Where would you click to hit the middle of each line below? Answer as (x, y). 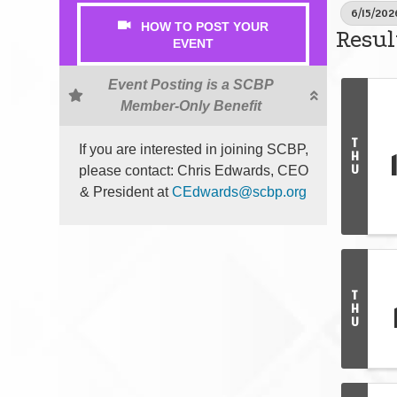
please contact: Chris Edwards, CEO (193, 170)
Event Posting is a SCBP (191, 84)
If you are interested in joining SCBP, (193, 149)
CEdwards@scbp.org (240, 191)
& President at (126, 191)
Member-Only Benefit (191, 105)
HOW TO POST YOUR (205, 26)
